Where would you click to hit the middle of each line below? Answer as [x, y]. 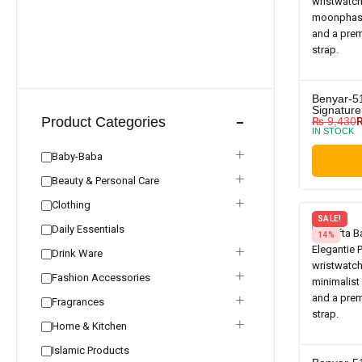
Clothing [71, 205]
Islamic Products [90, 350]
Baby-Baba [77, 156]
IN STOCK [333, 131]
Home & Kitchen [89, 326]
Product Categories [103, 122]
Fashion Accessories [101, 278]
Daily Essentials [88, 229]
